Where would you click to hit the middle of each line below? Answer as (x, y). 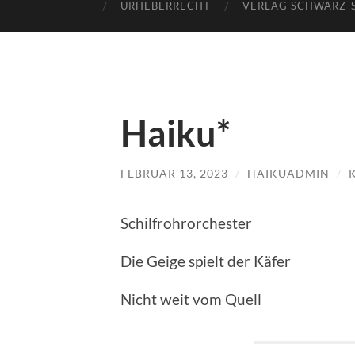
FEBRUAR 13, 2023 (174, 173)
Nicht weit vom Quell (191, 299)
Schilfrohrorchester (186, 223)
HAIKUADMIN (288, 173)
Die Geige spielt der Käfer (206, 261)
